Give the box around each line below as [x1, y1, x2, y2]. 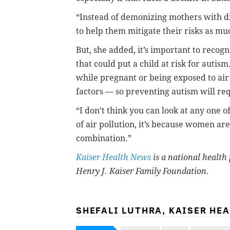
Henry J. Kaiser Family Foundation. [76, 166, 209, 176]
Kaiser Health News [76, 152, 151, 162]
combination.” [76, 133, 131, 143]
